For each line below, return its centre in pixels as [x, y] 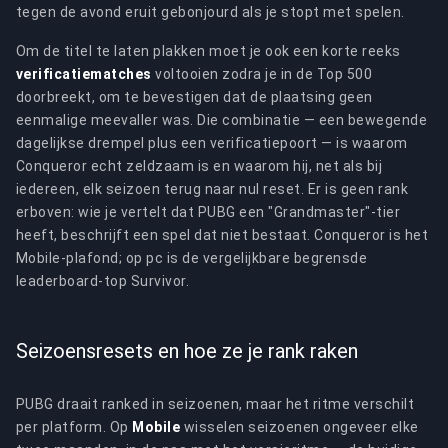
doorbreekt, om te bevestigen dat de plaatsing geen [194, 97]
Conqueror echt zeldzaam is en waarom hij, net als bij [199, 166]
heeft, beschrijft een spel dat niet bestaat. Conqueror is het [222, 235]
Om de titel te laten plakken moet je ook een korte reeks [208, 51]
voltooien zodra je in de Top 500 [262, 74]
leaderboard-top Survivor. [103, 281]
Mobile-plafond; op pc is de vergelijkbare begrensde [192, 258]
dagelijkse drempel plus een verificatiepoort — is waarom [212, 143]
